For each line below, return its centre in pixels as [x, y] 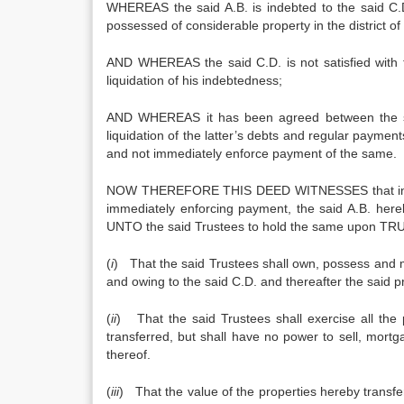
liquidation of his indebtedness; [194, 80]
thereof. [129, 354]
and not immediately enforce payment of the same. [252, 153]
